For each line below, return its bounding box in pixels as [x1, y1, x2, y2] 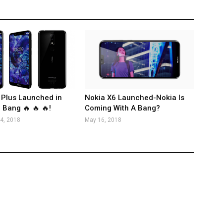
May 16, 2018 [85, 116, 122, 123]
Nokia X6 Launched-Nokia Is [85, 93, 185, 102]
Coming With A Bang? [85, 104, 161, 112]
